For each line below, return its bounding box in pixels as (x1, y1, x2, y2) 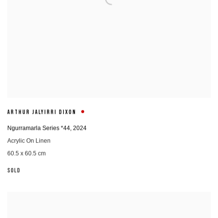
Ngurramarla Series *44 (7, 125, 70, 132)
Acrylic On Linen (7, 137, 51, 145)
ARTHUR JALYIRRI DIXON (7, 109, 76, 117)
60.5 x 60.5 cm (7, 150, 46, 157)
